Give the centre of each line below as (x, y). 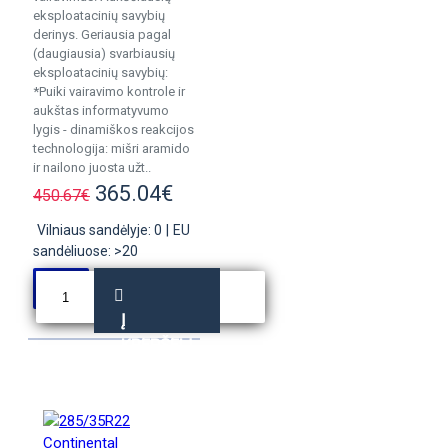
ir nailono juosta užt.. (92, 167)
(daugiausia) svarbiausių (104, 53)
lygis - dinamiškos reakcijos (113, 129)
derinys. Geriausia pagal (102, 34)
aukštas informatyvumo (101, 110)
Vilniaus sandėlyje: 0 (99, 230)
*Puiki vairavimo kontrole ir (109, 91)
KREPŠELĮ (156, 345)
